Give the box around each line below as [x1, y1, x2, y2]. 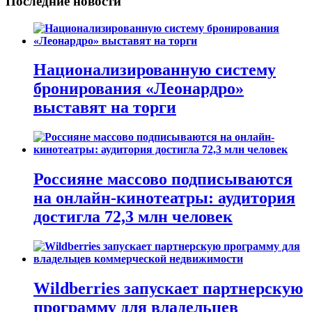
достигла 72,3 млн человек [33, 208, 233, 226]
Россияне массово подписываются [33, 170, 292, 189]
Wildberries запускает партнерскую [33, 279, 303, 298]
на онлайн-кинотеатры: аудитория [33, 189, 295, 208]
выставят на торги [33, 98, 176, 117]
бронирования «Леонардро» [33, 79, 244, 98]
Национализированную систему [33, 61, 276, 79]
